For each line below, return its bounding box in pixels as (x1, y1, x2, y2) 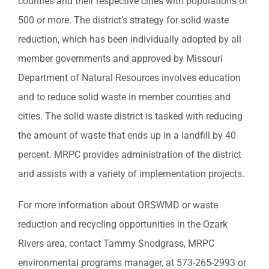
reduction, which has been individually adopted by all (18, 33, 241, 45)
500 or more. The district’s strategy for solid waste (18, 14, 229, 26)
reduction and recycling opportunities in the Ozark (18, 218, 228, 230)
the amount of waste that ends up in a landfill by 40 (18, 129, 236, 141)
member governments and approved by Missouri (18, 52, 223, 64)
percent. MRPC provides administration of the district (18, 148, 241, 160)
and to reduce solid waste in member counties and (18, 91, 231, 103)
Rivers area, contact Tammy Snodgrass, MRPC (18, 237, 214, 249)
